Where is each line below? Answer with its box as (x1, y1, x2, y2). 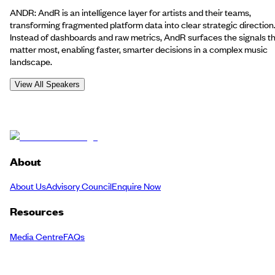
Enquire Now (112, 180, 161, 193)
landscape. (10, 55, 52, 68)
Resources (10, 204, 64, 219)
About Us (10, 180, 46, 193)
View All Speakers (15, 79, 80, 89)
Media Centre (10, 230, 63, 242)
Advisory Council (46, 180, 112, 193)
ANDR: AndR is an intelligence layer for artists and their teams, (10, 6, 251, 18)
